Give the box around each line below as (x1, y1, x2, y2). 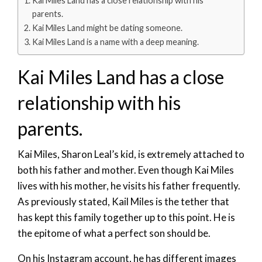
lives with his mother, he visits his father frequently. (18, 179, 240, 192)
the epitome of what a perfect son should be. (18, 226, 211, 239)
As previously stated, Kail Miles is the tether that (18, 195, 229, 208)
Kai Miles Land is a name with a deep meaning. (32, 36, 199, 47)
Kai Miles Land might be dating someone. (32, 22, 182, 33)
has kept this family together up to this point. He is (18, 211, 235, 223)
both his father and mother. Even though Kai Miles (18, 163, 234, 176)
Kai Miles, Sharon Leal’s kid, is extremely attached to (18, 147, 244, 160)
